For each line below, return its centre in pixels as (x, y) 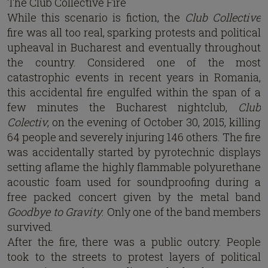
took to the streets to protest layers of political (134, 257)
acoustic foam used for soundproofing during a (134, 182)
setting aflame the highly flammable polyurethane (134, 167)
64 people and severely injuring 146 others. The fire (134, 137)
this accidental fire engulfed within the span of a (134, 92)
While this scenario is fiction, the (96, 17)
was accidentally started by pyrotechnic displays (134, 152)
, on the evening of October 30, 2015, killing (154, 122)
